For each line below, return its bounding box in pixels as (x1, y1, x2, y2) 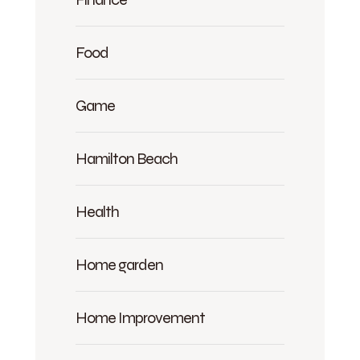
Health (76, 202, 119, 222)
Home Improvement (76, 308, 205, 328)
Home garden (76, 255, 163, 275)
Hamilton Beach (76, 149, 178, 169)
